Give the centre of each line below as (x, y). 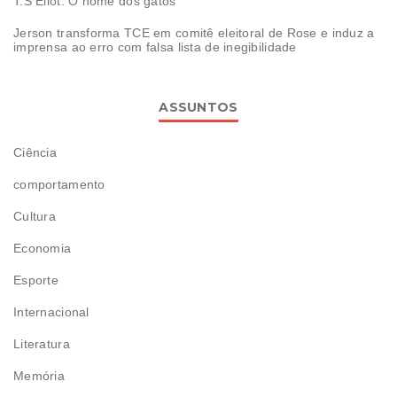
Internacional (51, 311)
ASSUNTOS (198, 107)
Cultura (35, 216)
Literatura (42, 343)
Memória (39, 375)
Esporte (36, 280)
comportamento (59, 184)
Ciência (35, 152)
